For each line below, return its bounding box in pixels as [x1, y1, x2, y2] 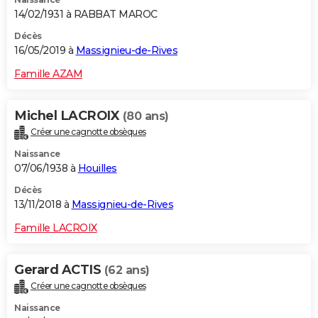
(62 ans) [104, 263, 150, 278]
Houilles [77, 162, 117, 175]
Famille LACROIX [14, 221, 97, 235]
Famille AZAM [14, 67, 82, 81]
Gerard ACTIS [14, 262, 104, 278]
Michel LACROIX [14, 108, 123, 124]
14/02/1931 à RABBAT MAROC [14, 8, 158, 21]
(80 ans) [122, 109, 169, 124]
